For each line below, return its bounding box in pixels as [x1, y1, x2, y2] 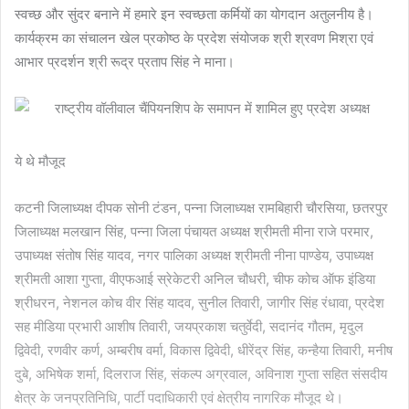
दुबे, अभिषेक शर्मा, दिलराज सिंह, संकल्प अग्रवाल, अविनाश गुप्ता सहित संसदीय [15, 365, 387, 383]
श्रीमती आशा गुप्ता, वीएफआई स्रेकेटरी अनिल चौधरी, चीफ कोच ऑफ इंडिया [15, 270, 375, 288]
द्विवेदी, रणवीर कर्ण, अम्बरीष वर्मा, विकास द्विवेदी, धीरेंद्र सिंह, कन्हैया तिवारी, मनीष [15, 341, 393, 360]
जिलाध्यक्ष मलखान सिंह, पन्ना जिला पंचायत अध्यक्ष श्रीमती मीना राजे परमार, [15, 223, 373, 241]
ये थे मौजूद [15, 152, 66, 171]
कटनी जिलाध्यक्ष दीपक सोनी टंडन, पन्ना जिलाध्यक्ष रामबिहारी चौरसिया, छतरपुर [15, 199, 388, 217]
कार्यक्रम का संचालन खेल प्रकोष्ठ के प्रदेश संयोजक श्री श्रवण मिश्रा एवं [15, 29, 373, 47]
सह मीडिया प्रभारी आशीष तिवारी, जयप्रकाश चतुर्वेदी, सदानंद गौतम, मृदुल [15, 318, 363, 336]
